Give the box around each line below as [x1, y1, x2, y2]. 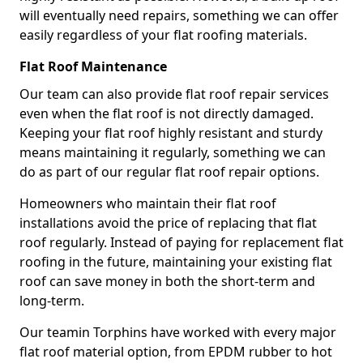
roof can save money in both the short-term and [19, 272, 315, 290]
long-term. [19, 292, 84, 310]
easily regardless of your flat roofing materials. [19, 26, 307, 44]
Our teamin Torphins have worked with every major [19, 323, 336, 341]
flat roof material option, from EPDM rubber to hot [19, 343, 332, 361]
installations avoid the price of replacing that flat [19, 214, 317, 232]
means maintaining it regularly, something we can [19, 143, 326, 161]
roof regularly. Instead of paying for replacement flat [19, 233, 344, 251]
